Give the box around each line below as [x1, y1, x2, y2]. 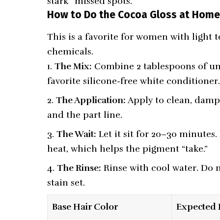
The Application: [56, 95, 126, 106]
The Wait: [56, 129, 97, 140]
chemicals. [47, 46, 94, 57]
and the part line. [47, 110, 123, 121]
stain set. [47, 177, 85, 189]
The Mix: [55, 61, 92, 72]
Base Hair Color [52, 201, 118, 213]
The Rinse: [57, 163, 102, 174]
